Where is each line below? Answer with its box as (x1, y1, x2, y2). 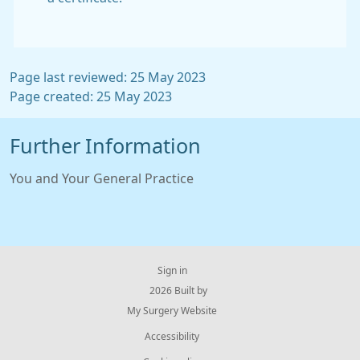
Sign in (157, 266, 187, 276)
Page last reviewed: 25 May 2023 (10, 71, 206, 84)
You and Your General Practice (10, 172, 194, 185)
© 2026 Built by (137, 286, 207, 296)
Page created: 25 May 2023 (10, 90, 172, 103)
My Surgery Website (127, 306, 217, 316)
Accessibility (145, 332, 199, 342)
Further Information (10, 136, 201, 157)
